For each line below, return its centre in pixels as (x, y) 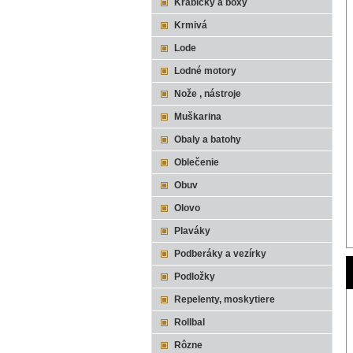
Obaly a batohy (208, 139)
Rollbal (190, 322)
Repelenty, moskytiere (225, 299)
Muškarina (198, 117)
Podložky (195, 277)
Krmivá (191, 25)
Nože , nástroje (208, 94)
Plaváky (192, 231)
